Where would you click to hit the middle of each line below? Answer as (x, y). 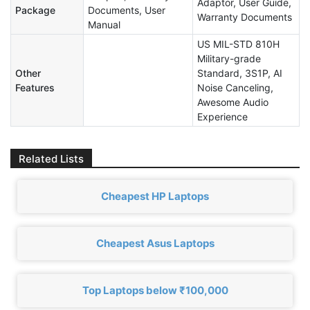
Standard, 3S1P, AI (240, 73)
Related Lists (51, 158)
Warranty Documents (245, 17)
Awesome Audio (233, 102)
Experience (222, 116)
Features (35, 87)
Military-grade (229, 58)
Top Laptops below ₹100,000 (155, 291)
